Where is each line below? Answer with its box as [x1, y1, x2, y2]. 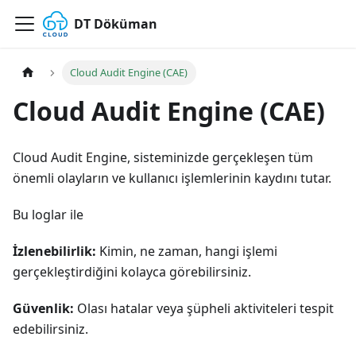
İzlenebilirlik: [13, 242, 96, 261]
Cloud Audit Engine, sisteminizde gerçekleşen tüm [13, 149, 313, 167]
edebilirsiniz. [13, 320, 88, 339]
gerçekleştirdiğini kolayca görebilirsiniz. [13, 263, 251, 281]
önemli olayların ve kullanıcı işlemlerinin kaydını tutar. [13, 169, 331, 188]
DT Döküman [73, 15, 157, 33]
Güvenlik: [13, 300, 74, 318]
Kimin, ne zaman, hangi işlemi [96, 242, 277, 261]
